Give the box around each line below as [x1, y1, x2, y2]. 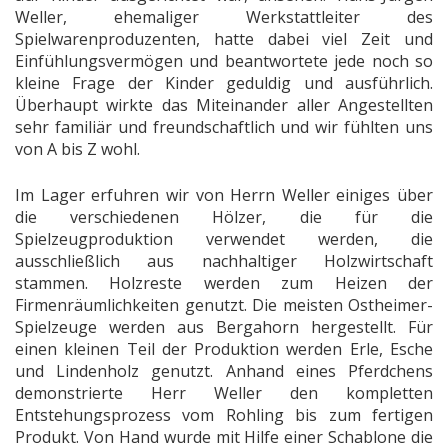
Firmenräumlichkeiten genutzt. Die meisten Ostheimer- [15, 293, 433, 316]
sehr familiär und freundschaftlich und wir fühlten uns [15, 115, 433, 138]
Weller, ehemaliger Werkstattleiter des [15, 5, 433, 28]
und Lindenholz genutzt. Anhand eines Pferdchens [15, 359, 433, 382]
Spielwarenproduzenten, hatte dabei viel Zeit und [15, 27, 433, 50]
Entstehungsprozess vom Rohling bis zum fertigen [15, 403, 433, 426]
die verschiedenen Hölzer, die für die [15, 205, 433, 228]
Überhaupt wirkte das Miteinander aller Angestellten [15, 93, 433, 116]
